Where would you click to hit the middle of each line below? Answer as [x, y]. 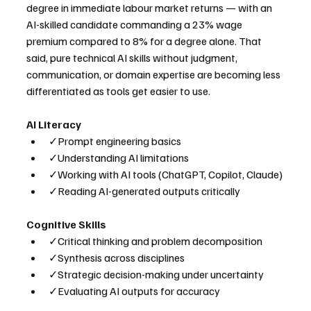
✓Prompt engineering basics [115, 141]
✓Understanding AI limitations [119, 158]
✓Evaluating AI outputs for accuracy [134, 291]
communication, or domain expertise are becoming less [154, 75]
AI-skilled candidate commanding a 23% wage [135, 25]
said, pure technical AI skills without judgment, [133, 58]
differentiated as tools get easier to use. [118, 91]
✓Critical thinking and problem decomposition [155, 241]
